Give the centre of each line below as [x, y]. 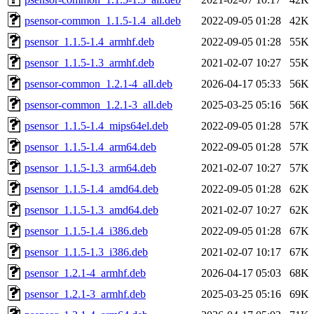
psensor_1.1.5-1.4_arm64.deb [90, 146]
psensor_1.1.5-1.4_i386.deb [86, 231]
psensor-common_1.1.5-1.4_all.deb [103, 20]
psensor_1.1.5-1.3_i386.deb [86, 252]
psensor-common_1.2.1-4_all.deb [98, 83]
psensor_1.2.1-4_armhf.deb [85, 273]
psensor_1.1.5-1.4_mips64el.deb [96, 125]
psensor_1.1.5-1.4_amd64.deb [91, 189]
